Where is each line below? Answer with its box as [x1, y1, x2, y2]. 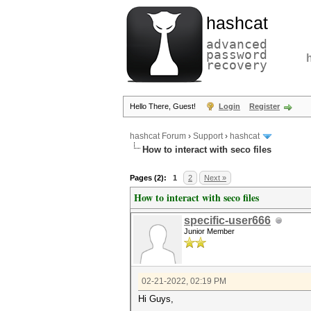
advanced [206, 37, 267, 51]
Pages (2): [130, 174, 167, 182]
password [206, 47, 267, 62]
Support [193, 131, 223, 142]
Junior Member [184, 227, 235, 235]
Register [249, 102, 280, 110]
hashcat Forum [130, 131, 186, 142]
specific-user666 [184, 215, 271, 226]
